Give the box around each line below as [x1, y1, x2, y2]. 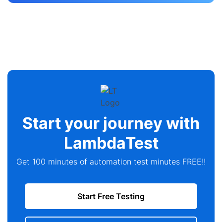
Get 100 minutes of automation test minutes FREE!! [16, 156, 206, 166]
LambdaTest [63, 133, 159, 153]
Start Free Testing [77, 191, 145, 201]
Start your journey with [22, 113, 200, 133]
